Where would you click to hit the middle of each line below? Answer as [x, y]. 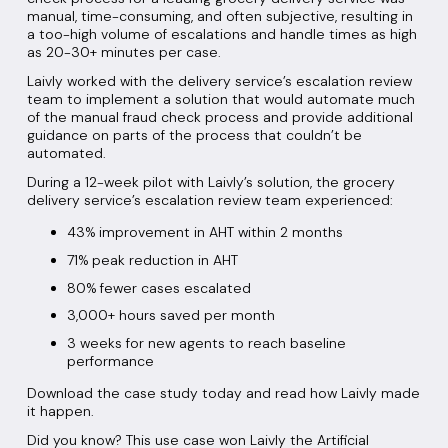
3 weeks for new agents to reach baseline [206, 343]
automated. [66, 152]
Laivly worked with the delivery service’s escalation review [219, 80]
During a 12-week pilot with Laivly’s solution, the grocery [210, 182]
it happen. [60, 411]
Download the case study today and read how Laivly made [223, 393]
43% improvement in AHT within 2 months [204, 232]
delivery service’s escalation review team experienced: [209, 200]
